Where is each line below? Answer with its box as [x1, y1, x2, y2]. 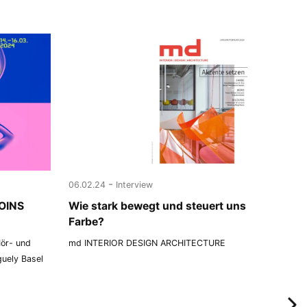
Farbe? [69, 214, 105, 228]
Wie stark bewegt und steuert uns [69, 199, 247, 212]
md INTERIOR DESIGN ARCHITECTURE [69, 237, 226, 248]
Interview [116, 179, 153, 190]
